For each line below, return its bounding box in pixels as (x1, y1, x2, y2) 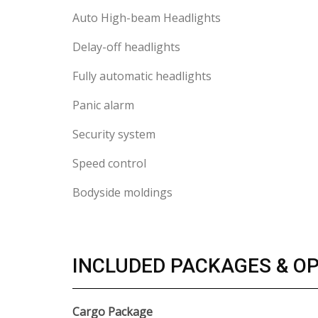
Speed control (72, 155, 146, 171)
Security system (72, 126, 155, 142)
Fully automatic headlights (72, 68, 212, 84)
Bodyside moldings (72, 185, 172, 200)
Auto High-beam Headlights (72, 10, 221, 26)
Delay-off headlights (72, 39, 180, 55)
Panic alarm (72, 97, 134, 113)
